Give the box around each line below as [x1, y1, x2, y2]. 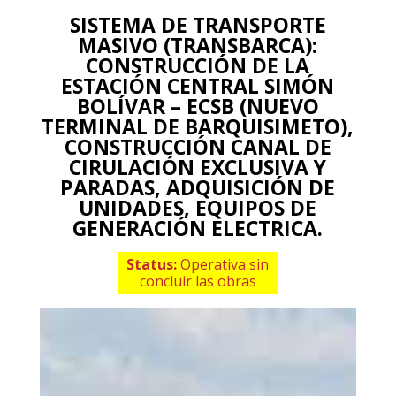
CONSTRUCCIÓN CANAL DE [64, 132, 331, 161]
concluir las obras [139, 270, 256, 291]
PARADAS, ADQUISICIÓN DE [60, 172, 336, 202]
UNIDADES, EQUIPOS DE [79, 193, 317, 222]
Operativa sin [180, 254, 270, 274]
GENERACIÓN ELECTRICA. [72, 213, 324, 242]
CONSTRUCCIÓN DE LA [86, 50, 310, 80]
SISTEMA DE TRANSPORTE [69, 10, 326, 39]
